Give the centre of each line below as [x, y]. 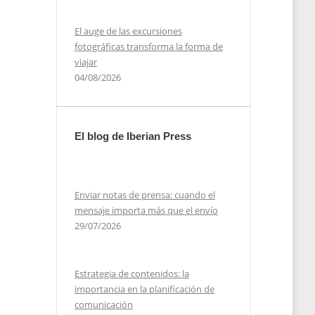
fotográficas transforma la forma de [148, 46]
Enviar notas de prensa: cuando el [144, 195]
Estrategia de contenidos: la [131, 274]
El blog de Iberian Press [133, 136]
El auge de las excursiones [128, 31]
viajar [85, 62]
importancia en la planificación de [144, 289]
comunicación [103, 304]
